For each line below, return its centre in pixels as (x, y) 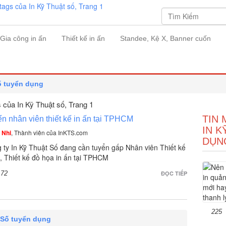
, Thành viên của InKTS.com (49, 132)
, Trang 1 (79, 104)
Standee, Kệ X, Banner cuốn (165, 38)
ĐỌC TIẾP (174, 173)
